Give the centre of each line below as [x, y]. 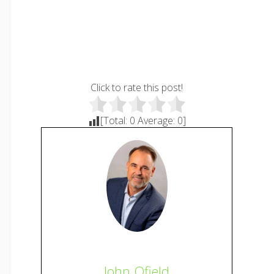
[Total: [115, 121]
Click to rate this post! [137, 88]
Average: [156, 121]
